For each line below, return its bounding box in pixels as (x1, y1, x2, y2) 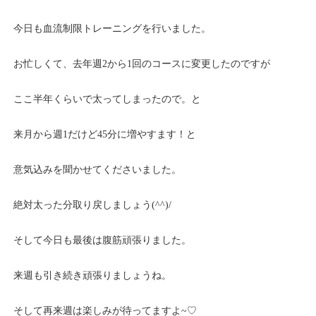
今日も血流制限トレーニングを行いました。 (13, 23, 212, 34)
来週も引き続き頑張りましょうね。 (13, 270, 172, 281)
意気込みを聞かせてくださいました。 (13, 164, 182, 175)
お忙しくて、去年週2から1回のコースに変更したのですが (13, 59, 271, 69)
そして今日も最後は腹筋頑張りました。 (13, 235, 192, 245)
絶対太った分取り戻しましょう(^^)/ (13, 200, 172, 210)
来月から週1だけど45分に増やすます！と (13, 129, 197, 140)
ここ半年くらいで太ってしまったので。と (13, 94, 202, 104)
